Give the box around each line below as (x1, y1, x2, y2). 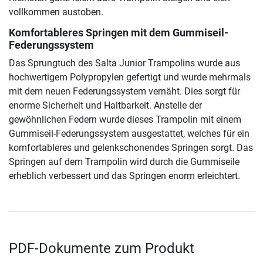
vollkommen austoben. (9, 6, 103, 18)
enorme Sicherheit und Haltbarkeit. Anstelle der (9, 99, 202, 111)
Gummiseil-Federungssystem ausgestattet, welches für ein (9, 127, 249, 139)
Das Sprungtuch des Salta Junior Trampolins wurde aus (9, 57, 240, 69)
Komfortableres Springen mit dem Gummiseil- (9, 26, 228, 39)
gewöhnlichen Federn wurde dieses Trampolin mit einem (9, 113, 241, 125)
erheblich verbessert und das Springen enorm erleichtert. (9, 170, 240, 181)
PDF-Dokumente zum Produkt (9, 240, 194, 257)
